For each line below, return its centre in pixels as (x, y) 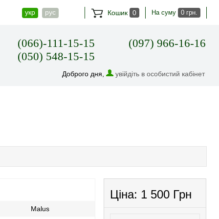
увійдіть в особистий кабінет (160, 74)
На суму (165, 12)
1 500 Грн (166, 194)
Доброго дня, (84, 74)
